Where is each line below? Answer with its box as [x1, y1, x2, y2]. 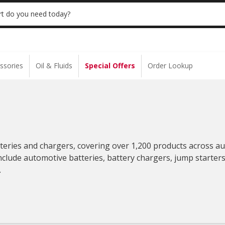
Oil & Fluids [36, 61, 72, 70]
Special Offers [85, 61, 135, 70]
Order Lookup [148, 61, 193, 70]
